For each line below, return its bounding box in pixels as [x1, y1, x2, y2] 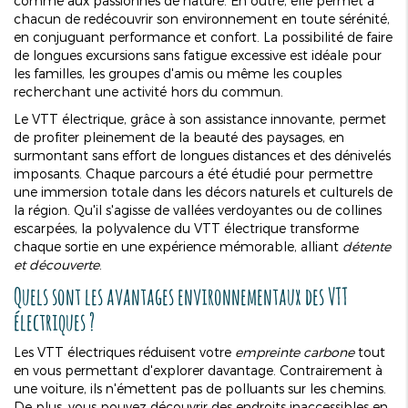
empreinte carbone [235, 343, 354, 360]
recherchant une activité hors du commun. [14, 83, 283, 99]
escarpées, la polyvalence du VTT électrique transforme [14, 219, 359, 236]
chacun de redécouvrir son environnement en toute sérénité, [14, 10, 390, 26]
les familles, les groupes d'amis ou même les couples [14, 65, 342, 81]
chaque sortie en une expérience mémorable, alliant [14, 238, 342, 254]
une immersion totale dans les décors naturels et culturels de [14, 183, 393, 199]
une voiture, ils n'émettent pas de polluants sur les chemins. [14, 380, 386, 396]
